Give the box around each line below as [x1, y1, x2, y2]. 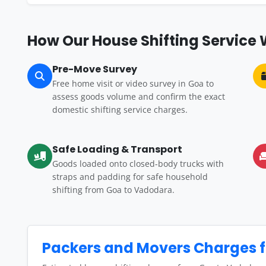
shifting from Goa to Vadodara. [52, 184, 175, 195]
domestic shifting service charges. [52, 104, 188, 115]
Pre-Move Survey [52, 62, 137, 76]
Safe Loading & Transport [52, 142, 182, 156]
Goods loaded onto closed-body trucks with [52, 158, 224, 169]
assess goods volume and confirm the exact [52, 91, 225, 102]
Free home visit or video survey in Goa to [52, 78, 214, 89]
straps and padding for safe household [52, 171, 208, 182]
